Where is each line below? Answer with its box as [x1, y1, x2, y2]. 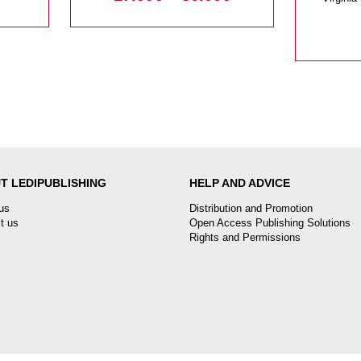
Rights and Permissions [189, 231, 301, 244]
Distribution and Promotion [189, 202, 313, 215]
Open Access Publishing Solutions [189, 217, 351, 230]
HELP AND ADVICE [189, 176, 290, 190]
